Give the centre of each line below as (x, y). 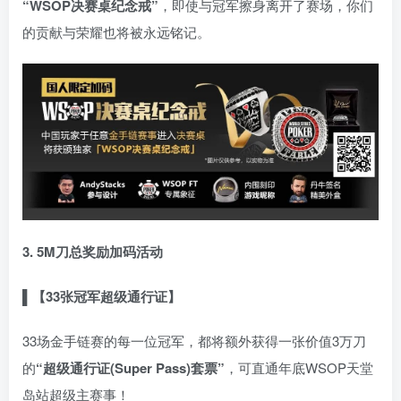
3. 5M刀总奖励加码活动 (93, 252)
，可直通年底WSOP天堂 (299, 368)
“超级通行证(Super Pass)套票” (130, 368)
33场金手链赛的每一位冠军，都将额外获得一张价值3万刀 (194, 341)
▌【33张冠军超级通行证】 (102, 297)
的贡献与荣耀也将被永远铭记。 (116, 31)
